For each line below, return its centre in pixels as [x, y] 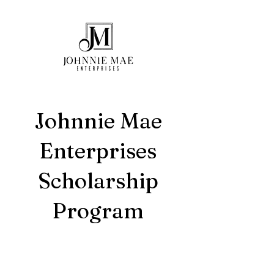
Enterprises [98, 151]
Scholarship [98, 181]
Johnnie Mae [98, 121]
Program [98, 211]
